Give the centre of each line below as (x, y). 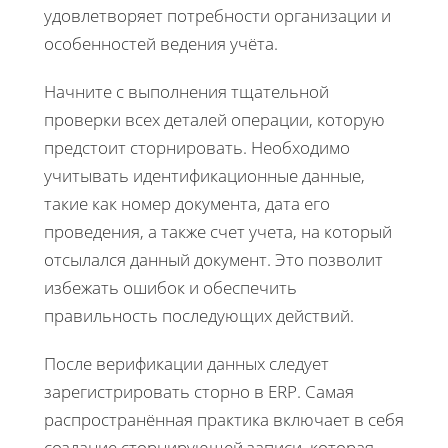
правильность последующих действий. (199, 315)
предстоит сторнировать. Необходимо (197, 147)
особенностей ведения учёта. (161, 43)
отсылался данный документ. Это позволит (213, 259)
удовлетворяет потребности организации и (217, 15)
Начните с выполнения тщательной (186, 91)
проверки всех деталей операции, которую (214, 119)
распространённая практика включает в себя (224, 419)
